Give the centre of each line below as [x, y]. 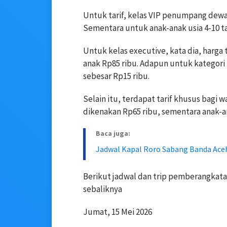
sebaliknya [103, 189]
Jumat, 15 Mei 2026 [118, 212]
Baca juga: [113, 134]
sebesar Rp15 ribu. [116, 76]
